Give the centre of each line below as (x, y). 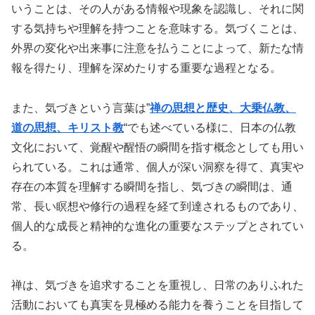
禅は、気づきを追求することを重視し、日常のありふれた (157, 285)
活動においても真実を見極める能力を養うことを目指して (157, 305)
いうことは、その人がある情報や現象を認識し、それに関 (157, 8)
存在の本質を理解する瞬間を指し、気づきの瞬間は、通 (152, 186)
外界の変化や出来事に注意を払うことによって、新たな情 (157, 48)
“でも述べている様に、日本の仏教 (210, 127)
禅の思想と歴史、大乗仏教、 (223, 108)
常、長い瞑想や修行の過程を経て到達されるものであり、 (157, 206)
